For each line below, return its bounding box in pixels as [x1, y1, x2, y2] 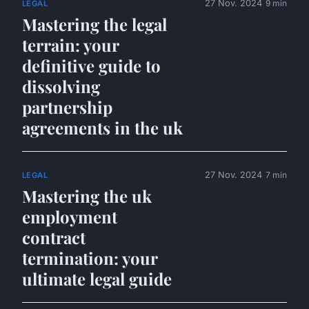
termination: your [22, 247, 157, 270]
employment [22, 206, 117, 228]
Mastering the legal [22, 13, 167, 35]
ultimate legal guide [22, 268, 172, 290]
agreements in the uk [22, 117, 183, 139]
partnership [22, 96, 112, 118]
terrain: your [22, 34, 119, 56]
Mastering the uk [22, 185, 152, 208]
